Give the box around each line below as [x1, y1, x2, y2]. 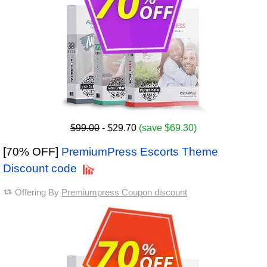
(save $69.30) [139, 123, 197, 133]
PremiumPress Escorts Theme [61, 145, 218, 159]
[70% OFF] [3, 145, 61, 159]
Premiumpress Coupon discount [61, 187, 187, 198]
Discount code [3, 162, 77, 175]
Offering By [15, 187, 61, 198]
